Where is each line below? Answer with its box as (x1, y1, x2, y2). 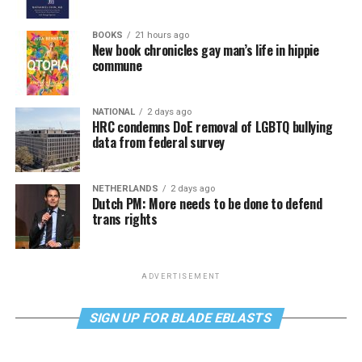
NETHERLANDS (91, 183, 158, 194)
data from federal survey (91, 133, 225, 152)
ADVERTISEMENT (141, 272, 221, 280)
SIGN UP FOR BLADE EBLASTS (88, 310, 275, 326)
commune (91, 56, 142, 75)
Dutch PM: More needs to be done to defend (91, 194, 322, 213)
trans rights (91, 209, 158, 229)
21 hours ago (134, 30, 189, 40)
